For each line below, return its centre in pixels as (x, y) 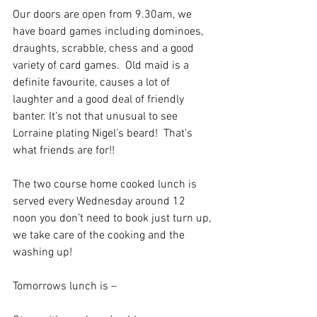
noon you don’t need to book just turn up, (113, 219)
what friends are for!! (64, 151)
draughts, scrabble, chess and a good (105, 49)
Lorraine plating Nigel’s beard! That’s (104, 134)
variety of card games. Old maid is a (102, 66)
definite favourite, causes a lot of (93, 83)
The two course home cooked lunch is (106, 185)
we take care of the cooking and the (100, 236)
